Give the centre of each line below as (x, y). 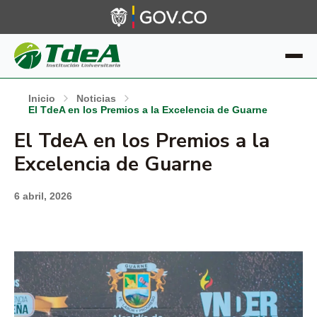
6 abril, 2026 (43, 196)
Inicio (42, 98)
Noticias (96, 98)
